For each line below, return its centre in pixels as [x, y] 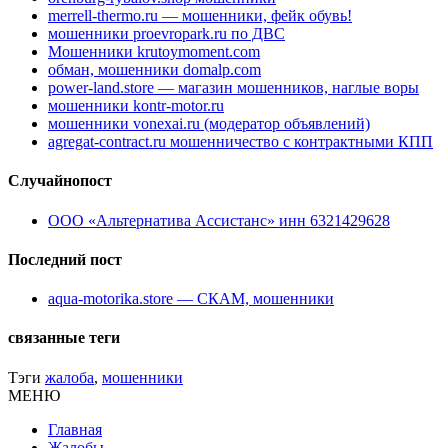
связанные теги [64, 338]
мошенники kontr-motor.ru [136, 106]
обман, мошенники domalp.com [154, 70]
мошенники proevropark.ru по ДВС [166, 34]
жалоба [69, 377]
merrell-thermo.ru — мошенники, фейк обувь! [200, 16]
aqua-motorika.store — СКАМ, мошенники [191, 299]
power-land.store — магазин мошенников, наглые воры [233, 88]
